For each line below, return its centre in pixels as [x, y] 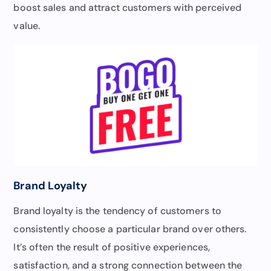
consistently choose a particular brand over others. [130, 229]
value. [27, 25]
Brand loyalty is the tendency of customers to [117, 211]
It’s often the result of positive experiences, [112, 247]
